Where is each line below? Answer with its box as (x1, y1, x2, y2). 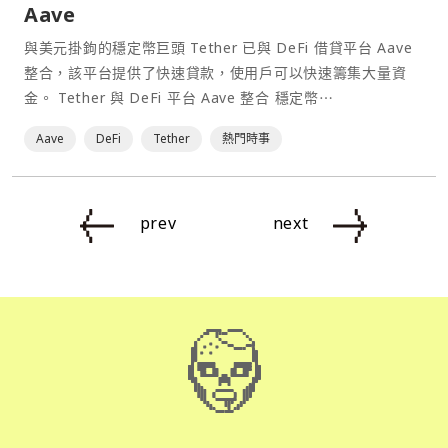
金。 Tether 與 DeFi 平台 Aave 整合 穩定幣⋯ (58, 88, 334, 108)
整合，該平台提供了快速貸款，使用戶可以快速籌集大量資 (24, 63, 407, 83)
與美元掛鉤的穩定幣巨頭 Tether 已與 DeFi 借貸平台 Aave (24, 38, 413, 58)
